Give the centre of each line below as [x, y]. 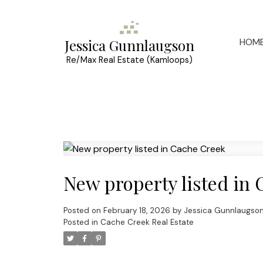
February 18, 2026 [136, 211]
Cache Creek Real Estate [147, 222]
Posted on [83, 211]
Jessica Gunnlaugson [129, 45]
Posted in [80, 222]
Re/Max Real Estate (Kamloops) [129, 60]
